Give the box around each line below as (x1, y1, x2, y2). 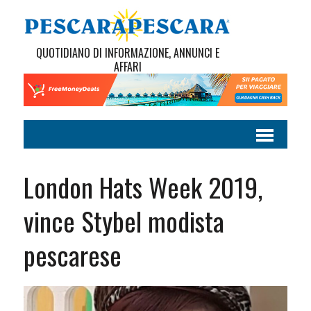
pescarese (23, 235, 121, 275)
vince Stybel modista (23, 201, 224, 241)
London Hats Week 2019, (23, 167, 262, 207)
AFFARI (113, 58, 142, 75)
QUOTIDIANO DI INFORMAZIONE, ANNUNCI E (35, 44, 219, 61)
